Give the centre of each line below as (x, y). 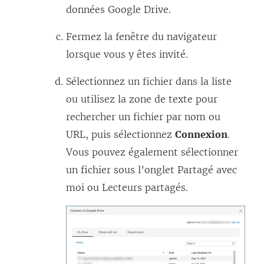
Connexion (201, 134)
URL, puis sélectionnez (121, 134)
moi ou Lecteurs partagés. (127, 187)
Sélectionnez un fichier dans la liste (149, 81)
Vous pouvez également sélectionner (152, 152)
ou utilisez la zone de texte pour (142, 99)
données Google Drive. (118, 9)
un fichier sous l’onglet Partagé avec (151, 169)
